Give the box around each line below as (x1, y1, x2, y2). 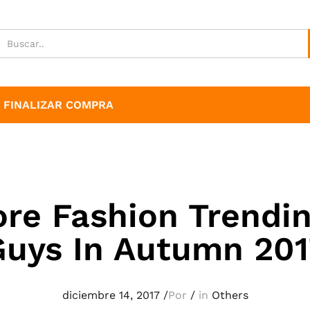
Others (211, 289, 248, 302)
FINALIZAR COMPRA (3, 98, 113, 111)
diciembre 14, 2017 (62, 289, 160, 302)
